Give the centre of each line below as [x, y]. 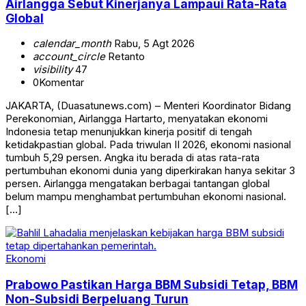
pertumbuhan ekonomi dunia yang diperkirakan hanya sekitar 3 [150, 171]
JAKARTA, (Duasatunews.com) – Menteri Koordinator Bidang [148, 106]
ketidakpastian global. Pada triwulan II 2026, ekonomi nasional [148, 145]
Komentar [61, 83]
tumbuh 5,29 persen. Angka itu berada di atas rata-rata [133, 158]
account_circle [69, 57]
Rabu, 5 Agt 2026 [153, 44]
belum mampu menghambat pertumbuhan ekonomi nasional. [146, 197]
